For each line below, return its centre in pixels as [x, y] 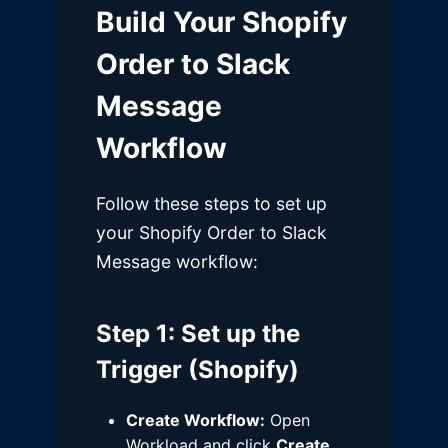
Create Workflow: [195, 420]
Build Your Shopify [221, 22]
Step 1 [132, 334]
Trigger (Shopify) [197, 370]
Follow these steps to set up [211, 204]
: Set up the [234, 334]
